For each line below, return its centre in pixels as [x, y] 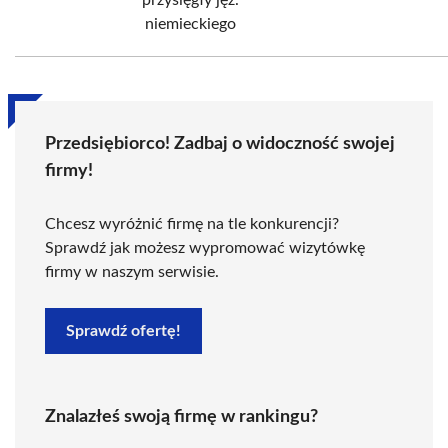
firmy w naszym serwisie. [132, 272]
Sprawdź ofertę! [123, 331]
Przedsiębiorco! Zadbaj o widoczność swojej [220, 144]
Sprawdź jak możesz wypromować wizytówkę [205, 248]
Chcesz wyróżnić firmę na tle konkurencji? [192, 224]
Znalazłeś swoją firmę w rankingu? [181, 417]
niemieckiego [190, 24]
